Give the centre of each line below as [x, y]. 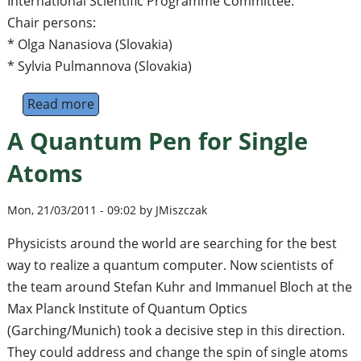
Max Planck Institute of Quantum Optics [127, 309]
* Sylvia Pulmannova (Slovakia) [99, 66]
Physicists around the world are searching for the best [172, 244]
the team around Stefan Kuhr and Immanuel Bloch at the [179, 287]
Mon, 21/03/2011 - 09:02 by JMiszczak [107, 210]
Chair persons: [51, 22]
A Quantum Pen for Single [157, 140]
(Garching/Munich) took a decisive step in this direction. [176, 331]
